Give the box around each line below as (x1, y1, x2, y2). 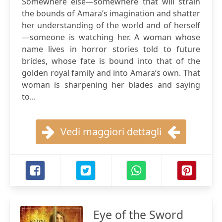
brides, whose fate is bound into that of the (22, 55, 200, 66)
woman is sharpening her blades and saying (22, 79, 200, 90)
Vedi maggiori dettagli (60, 125, 162, 138)
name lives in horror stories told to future (22, 44, 200, 55)
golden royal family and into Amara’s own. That (22, 67, 200, 78)
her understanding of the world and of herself (22, 20, 200, 31)
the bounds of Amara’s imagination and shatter (22, 8, 200, 19)
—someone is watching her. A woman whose (22, 32, 200, 43)
